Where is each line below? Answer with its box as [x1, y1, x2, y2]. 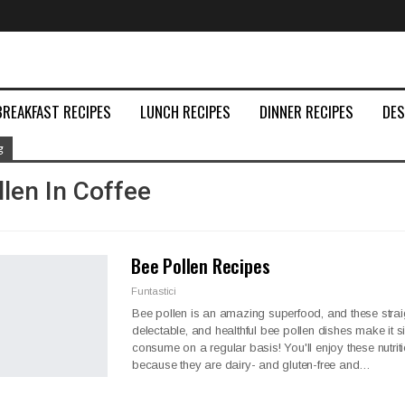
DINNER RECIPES [259, 100, 353, 123]
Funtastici [131, 286, 176, 297]
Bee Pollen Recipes [131, 251, 270, 280]
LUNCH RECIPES [140, 100, 231, 123]
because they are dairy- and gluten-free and [132, 358, 360, 372]
